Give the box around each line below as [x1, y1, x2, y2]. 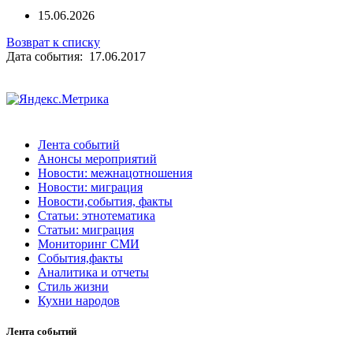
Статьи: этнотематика [38, 209, 155, 223]
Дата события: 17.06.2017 [6, 49, 146, 63]
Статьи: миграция [38, 223, 134, 237]
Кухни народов [38, 294, 120, 308]
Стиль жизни [38, 280, 109, 294]
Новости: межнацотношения [38, 166, 192, 180]
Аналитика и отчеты [38, 266, 149, 280]
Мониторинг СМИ [38, 237, 139, 251]
